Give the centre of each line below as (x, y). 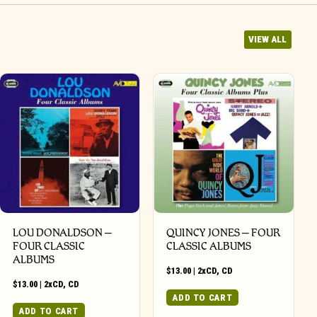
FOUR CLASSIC (49, 246)
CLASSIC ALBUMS (209, 246)
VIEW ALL (268, 39)
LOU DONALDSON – (63, 232)
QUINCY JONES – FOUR (224, 232)
